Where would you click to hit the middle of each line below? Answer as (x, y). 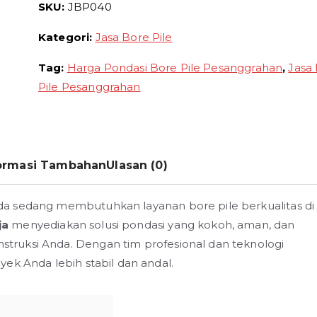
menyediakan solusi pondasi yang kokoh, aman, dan (153, 225)
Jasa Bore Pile (134, 37)
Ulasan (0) (137, 165)
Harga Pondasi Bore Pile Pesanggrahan (175, 68)
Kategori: (67, 37)
